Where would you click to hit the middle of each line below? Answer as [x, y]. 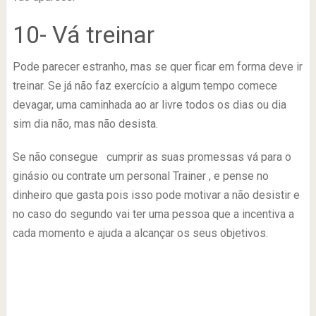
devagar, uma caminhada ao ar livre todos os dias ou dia [149, 104]
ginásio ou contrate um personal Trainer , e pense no [140, 176]
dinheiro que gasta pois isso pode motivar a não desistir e [156, 195]
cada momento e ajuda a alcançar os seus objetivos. [140, 233]
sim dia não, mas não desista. [85, 123]
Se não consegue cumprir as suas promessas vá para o [152, 157]
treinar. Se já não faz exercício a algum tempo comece [145, 85]
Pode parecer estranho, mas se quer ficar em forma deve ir [157, 66]
